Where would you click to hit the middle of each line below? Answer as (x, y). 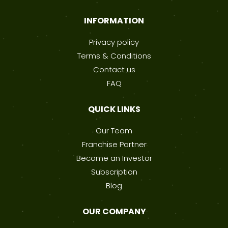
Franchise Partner (114, 145)
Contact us (114, 70)
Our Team (114, 131)
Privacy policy (114, 42)
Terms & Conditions (114, 56)
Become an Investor (114, 158)
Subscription (114, 172)
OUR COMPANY (114, 212)
